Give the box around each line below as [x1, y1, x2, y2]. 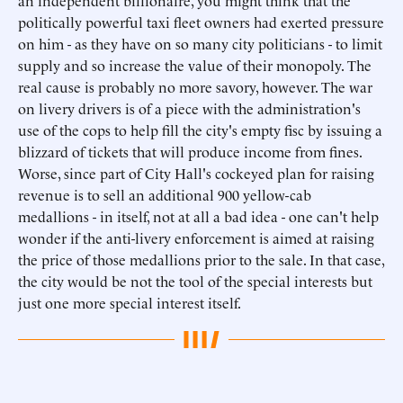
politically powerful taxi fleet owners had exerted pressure [18, 12, 384, 31]
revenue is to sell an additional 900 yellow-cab [18, 184, 311, 204]
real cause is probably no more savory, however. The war [18, 76, 372, 96]
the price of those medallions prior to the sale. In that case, [18, 249, 384, 269]
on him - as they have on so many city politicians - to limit [18, 33, 382, 53]
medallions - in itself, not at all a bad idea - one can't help [18, 206, 379, 226]
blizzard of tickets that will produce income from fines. [18, 141, 362, 161]
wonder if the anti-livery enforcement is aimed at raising [18, 228, 374, 247]
